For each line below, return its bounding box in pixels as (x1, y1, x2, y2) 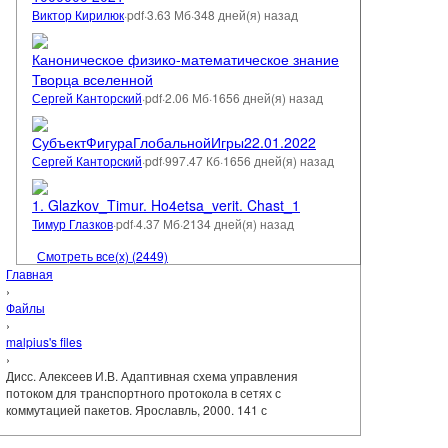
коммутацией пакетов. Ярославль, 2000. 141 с (6, 401, 267, 419)
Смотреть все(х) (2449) (37, 247, 168, 265)
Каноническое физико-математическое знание (32, 49, 339, 70)
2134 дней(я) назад (183, 215, 294, 233)
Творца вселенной (32, 69, 153, 90)
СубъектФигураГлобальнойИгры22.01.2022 (32, 132, 316, 153)
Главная (6, 265, 53, 283)
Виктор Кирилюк (32, 6, 124, 24)
